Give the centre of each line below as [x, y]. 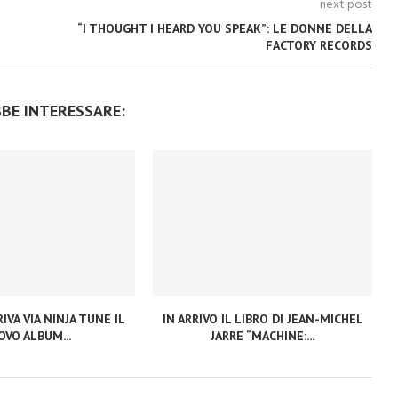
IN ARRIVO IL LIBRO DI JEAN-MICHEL [263, 319]
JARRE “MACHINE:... [263, 336]
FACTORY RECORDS [318, 45]
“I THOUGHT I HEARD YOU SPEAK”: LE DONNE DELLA [224, 28]
